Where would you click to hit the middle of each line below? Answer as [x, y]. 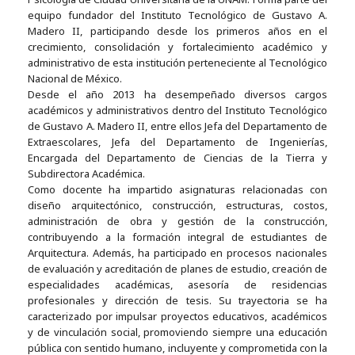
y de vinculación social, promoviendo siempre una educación [177, 332]
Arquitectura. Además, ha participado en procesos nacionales [177, 253]
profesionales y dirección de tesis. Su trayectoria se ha [177, 301]
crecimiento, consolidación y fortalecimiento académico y [177, 47]
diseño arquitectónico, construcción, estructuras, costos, [177, 206]
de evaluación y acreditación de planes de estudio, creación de [177, 269]
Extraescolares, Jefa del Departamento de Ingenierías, [177, 142]
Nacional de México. [75, 79]
